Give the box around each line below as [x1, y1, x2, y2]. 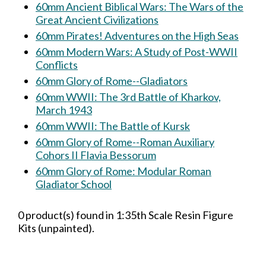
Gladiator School [36, 178, 112, 191]
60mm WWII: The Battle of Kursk [36, 119, 190, 132]
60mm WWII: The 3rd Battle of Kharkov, [36, 90, 221, 103]
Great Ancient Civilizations [36, 13, 159, 26]
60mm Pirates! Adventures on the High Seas [36, 29, 239, 42]
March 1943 [36, 103, 92, 116]
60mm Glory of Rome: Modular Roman [36, 164, 211, 178]
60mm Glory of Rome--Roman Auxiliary [36, 135, 214, 148]
